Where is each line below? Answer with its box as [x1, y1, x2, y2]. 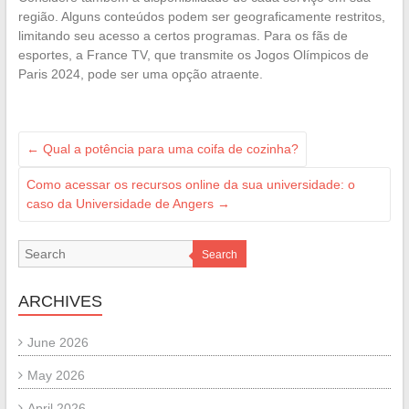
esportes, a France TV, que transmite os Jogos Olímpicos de [17, 47, 369, 62]
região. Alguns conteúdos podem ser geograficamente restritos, [17, 8, 385, 24]
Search [201, 247, 237, 261]
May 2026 [26, 367, 85, 383]
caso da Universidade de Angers [26, 195, 217, 211]
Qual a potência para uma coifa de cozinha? [38, 141, 299, 156]
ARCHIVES [17, 291, 102, 310]
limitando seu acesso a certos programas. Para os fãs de [17, 27, 348, 43]
